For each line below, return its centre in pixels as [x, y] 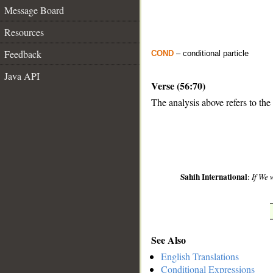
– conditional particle [211, 53]
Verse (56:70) [178, 86]
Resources [24, 32]
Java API [22, 76]
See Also [168, 239]
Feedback [23, 54]
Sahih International [214, 177]
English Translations [200, 257]
